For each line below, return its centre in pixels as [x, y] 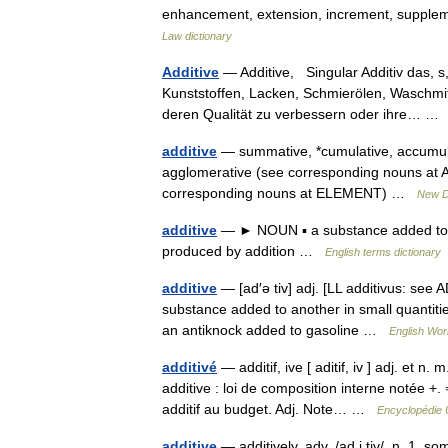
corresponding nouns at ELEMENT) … [289, 193]
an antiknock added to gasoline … [275, 330]
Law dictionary [197, 36]
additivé [189, 367]
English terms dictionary [383, 252]
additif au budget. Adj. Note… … [269, 409]
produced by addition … [243, 251]
